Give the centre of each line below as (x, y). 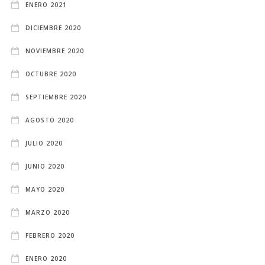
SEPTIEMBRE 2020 (56, 97)
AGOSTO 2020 (50, 120)
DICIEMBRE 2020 (54, 28)
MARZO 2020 (48, 212)
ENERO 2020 (46, 258)
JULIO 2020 (44, 143)
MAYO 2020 (45, 189)
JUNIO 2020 (45, 166)
